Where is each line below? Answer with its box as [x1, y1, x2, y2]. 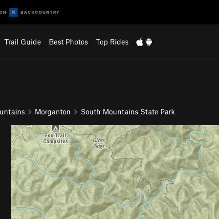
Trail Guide [4, 37, 41, 46]
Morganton [35, 107, 71, 116]
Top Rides [95, 37, 129, 46]
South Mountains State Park [81, 107, 175, 116]
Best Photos [48, 37, 88, 46]
